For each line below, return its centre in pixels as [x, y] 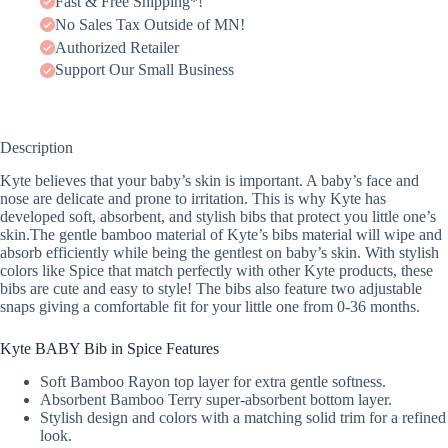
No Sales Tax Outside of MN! [150, 24]
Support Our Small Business [144, 70]
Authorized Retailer [117, 47]
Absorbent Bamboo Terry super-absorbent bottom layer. [216, 399]
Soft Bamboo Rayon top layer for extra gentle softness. [213, 381]
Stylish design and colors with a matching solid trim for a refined [243, 417]
